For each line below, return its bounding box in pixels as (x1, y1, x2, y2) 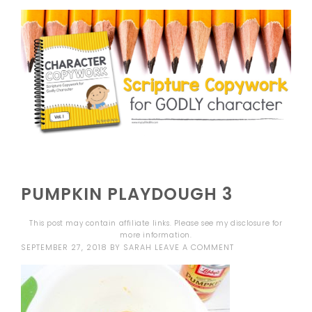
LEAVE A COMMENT (155, 241, 235, 253)
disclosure (231, 217, 270, 228)
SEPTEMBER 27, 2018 (21, 241, 108, 253)
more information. (120, 229, 192, 240)
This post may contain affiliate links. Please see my (29, 217, 231, 228)
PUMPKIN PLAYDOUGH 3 (21, 182, 233, 205)
